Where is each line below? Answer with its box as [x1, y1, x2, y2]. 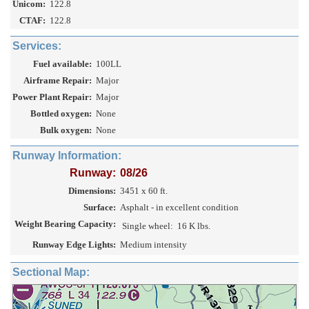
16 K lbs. [177, 221, 210, 232]
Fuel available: [33, 59, 92, 70]
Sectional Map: [12, 266, 90, 279]
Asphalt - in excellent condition [120, 202, 239, 213]
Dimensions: [68, 186, 116, 197]
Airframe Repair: [23, 75, 92, 86]
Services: [12, 40, 61, 52]
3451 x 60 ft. [120, 186, 168, 197]
